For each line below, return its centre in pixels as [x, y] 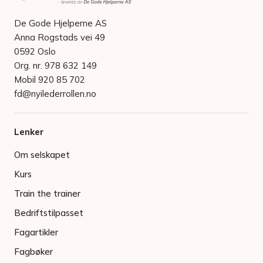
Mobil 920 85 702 [50, 80]
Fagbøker [33, 252]
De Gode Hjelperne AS [60, 23]
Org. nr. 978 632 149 [55, 66]
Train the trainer [47, 194]
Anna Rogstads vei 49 [60, 38]
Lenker [29, 132]
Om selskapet [42, 155]
